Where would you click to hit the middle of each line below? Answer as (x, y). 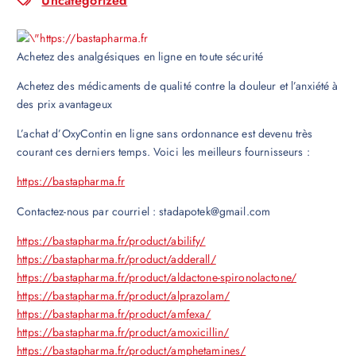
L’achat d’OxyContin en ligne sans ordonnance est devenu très (165, 134)
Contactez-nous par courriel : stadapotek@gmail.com (144, 211)
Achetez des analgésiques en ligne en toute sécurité (140, 57)
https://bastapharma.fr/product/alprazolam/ (124, 295)
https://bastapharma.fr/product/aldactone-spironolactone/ (157, 277)
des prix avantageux (64, 104)
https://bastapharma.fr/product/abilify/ (111, 240)
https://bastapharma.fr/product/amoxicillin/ (123, 332)
